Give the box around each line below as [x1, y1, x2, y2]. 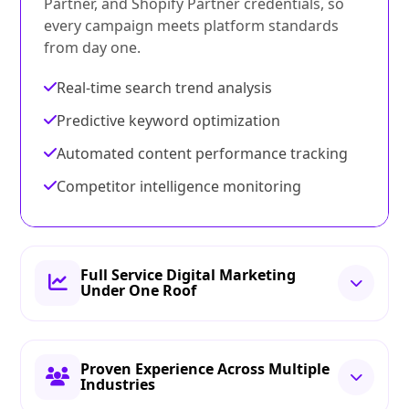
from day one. [44, 37, 142, 58]
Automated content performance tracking [57, 143, 349, 164]
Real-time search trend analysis [57, 78, 273, 99]
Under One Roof [80, 280, 197, 301]
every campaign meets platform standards [44, 16, 340, 37]
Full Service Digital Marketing [80, 265, 297, 286]
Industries [80, 374, 156, 395]
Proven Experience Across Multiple [80, 359, 330, 380]
